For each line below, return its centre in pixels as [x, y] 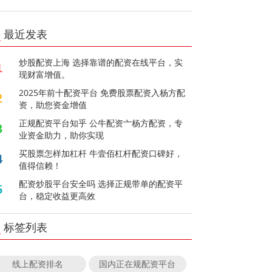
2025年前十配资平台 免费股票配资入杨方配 [102, 92]
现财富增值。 [45, 74]
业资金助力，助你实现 [62, 135]
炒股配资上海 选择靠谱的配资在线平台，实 [101, 62]
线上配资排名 [37, 263]
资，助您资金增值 [53, 104]
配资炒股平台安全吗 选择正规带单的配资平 [101, 183]
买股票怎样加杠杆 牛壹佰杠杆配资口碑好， [101, 153]
